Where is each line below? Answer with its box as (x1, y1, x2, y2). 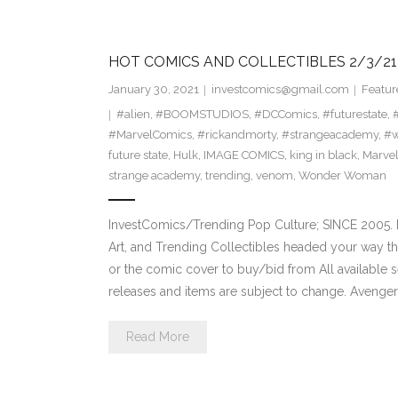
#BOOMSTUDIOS (155, 107, 249, 122)
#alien (115, 107, 150, 122)
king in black (289, 148, 357, 163)
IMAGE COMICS (203, 148, 284, 163)
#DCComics (253, 107, 317, 122)
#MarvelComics (107, 128, 192, 142)
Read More (125, 330, 189, 345)
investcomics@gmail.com (211, 83, 349, 97)
